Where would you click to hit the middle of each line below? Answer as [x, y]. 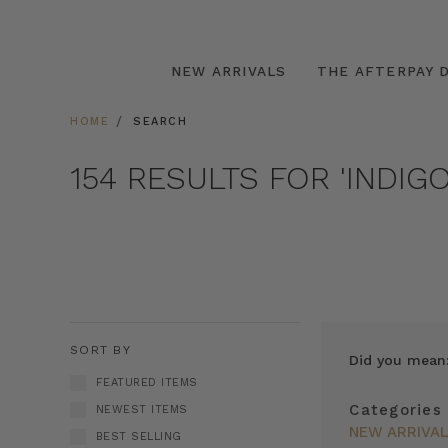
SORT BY [100, 349]
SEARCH [160, 121]
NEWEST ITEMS [141, 409]
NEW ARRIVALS [228, 70]
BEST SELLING [138, 436]
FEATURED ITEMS [146, 382]
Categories [395, 410]
